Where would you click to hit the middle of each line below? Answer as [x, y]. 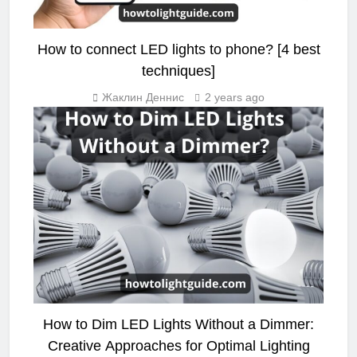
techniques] [178, 71]
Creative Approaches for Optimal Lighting [178, 345]
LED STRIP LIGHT [177, 121]
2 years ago [235, 98]
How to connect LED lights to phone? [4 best [178, 49]
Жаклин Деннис [143, 98]
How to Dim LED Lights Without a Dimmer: [178, 324]
